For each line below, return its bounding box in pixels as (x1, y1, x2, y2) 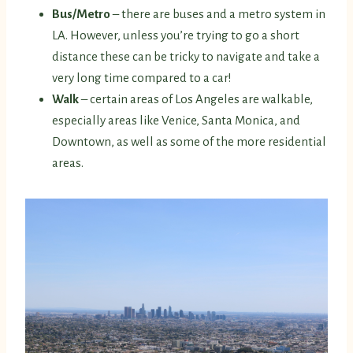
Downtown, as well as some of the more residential (52, 135, 326, 149)
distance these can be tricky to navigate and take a (52, 50, 320, 64)
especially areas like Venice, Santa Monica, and (52, 113, 300, 128)
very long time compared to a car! (52, 71, 232, 85)
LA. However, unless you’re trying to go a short (52, 28, 299, 43)
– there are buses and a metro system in (113, 7, 325, 21)
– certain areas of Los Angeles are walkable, (81, 92, 313, 106)
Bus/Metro (52, 7, 113, 21)
